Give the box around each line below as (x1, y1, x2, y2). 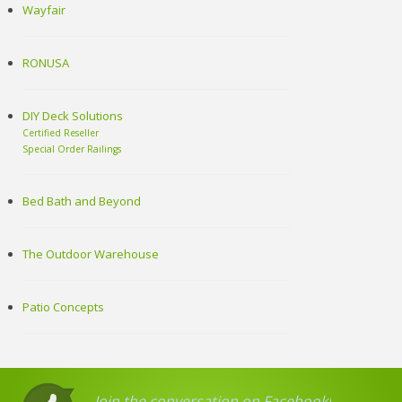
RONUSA (22, 55, 70, 72)
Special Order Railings (22, 143, 122, 156)
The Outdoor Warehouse (22, 246, 160, 263)
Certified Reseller (22, 127, 100, 140)
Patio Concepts (22, 299, 105, 316)
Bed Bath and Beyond (22, 193, 142, 210)
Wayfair (22, 2, 66, 19)
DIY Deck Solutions (22, 108, 124, 125)
